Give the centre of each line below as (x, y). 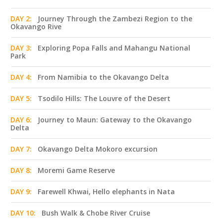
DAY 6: (21, 120)
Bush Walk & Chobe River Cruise (96, 213)
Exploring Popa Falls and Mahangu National (114, 48)
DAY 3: (21, 48)
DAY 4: (21, 77)
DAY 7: (21, 149)
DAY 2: (21, 19)
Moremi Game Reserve (76, 170)
